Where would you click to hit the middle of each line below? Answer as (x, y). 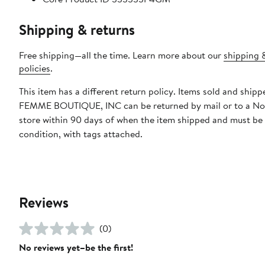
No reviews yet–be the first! (76, 248)
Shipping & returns (77, 30)
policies (35, 68)
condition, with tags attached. (81, 134)
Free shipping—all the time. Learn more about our (121, 55)
